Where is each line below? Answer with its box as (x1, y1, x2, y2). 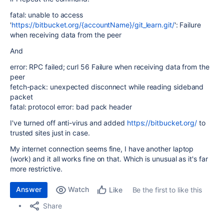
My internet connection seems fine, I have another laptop (10, 144, 194, 153)
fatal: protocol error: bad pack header (10, 102, 132, 111)
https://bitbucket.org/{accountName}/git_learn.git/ (11, 20, 174, 29)
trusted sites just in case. (10, 128, 90, 137)
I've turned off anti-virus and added (10, 118, 127, 127)
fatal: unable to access (10, 10, 83, 19)
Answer (16, 185, 41, 193)
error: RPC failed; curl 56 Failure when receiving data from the (10, 62, 209, 71)
